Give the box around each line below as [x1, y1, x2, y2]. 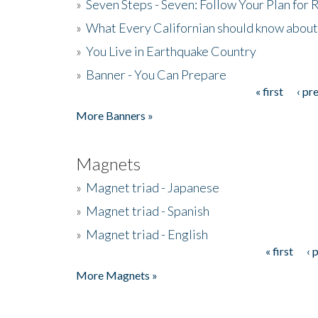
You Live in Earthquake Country [86, 43, 256, 59]
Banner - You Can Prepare [86, 66, 226, 82]
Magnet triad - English [86, 226, 208, 242]
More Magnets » [76, 268, 158, 282]
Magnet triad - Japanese [86, 179, 219, 195]
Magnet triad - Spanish [86, 202, 209, 219]
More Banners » [76, 108, 153, 122]
